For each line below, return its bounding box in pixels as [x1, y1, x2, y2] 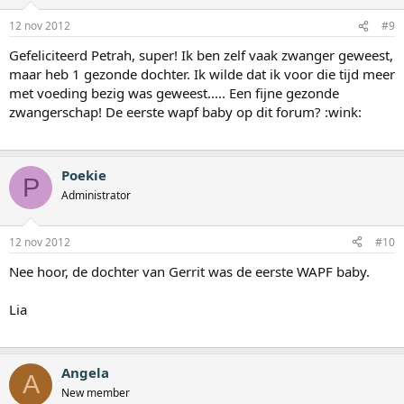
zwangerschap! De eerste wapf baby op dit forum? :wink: [9, 103, 362, 122]
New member [61, 384, 130, 400]
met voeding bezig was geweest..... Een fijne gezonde [9, 84, 339, 103]
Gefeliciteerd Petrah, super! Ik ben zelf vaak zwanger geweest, [9, 46, 393, 65]
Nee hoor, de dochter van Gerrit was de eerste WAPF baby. [9, 262, 370, 280]
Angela [61, 363, 109, 381]
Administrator [61, 188, 131, 204]
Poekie [61, 166, 106, 185]
